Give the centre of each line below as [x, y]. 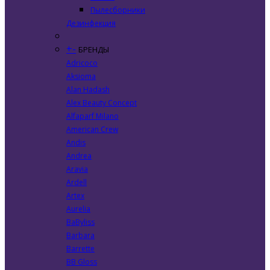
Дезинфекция [91, 23]
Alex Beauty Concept [102, 103]
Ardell [77, 182]
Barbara [80, 235]
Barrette [80, 249]
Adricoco [82, 63]
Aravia [77, 169]
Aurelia [78, 209]
